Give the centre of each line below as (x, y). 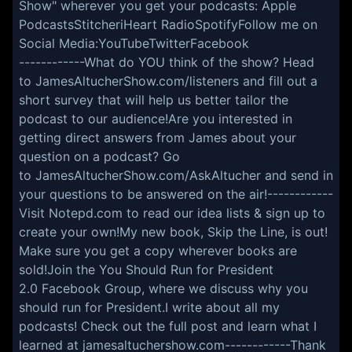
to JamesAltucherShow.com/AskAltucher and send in (176, 175)
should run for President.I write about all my (149, 307)
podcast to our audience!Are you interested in (156, 119)
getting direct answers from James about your (158, 137)
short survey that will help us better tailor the (154, 100)
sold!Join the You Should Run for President (146, 269)
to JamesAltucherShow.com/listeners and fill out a (168, 81)
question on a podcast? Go (99, 156)
